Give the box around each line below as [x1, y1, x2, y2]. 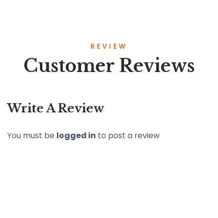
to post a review [96, 129, 160, 141]
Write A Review [7, 101, 104, 115]
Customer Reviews [23, 54, 195, 77]
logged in [56, 129, 96, 141]
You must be [7, 129, 56, 141]
